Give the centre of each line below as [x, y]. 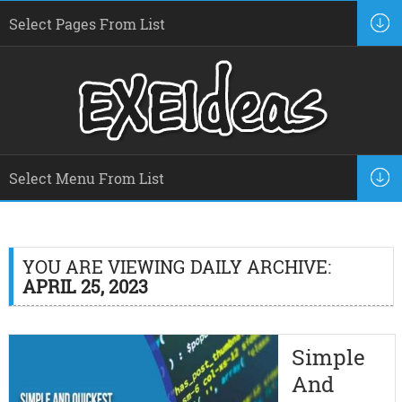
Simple [328, 357]
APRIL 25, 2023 [85, 286]
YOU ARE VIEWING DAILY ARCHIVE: [176, 267]
